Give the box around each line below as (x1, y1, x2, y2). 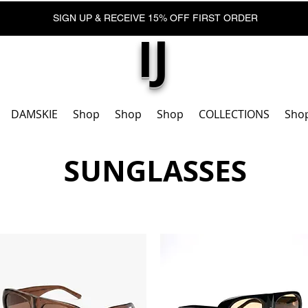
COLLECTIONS (199, 107, 269, 122)
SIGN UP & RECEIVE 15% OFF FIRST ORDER (53, 12, 261, 23)
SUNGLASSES (64, 151, 247, 190)
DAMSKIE (11, 107, 58, 122)
